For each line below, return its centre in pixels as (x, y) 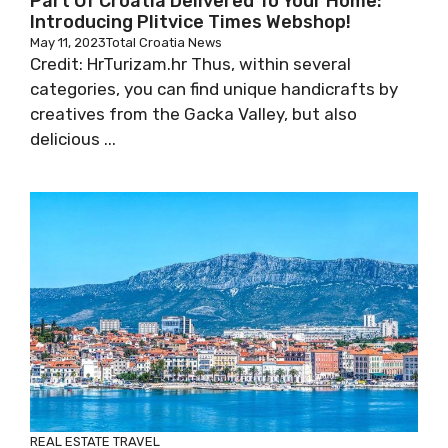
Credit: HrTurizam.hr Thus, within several (190, 64)
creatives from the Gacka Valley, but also (193, 114)
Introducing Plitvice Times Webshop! (190, 22)
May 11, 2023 (68, 42)
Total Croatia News (164, 42)
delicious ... (73, 139)
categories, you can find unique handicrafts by (214, 89)
